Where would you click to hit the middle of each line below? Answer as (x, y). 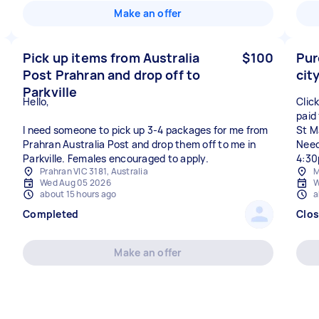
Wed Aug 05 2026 (75, 183)
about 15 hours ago (78, 194)
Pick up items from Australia (111, 58)
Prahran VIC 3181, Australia (94, 171)
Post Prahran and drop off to (112, 75)
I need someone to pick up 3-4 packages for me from (146, 130)
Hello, (36, 101)
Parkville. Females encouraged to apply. (116, 158)
